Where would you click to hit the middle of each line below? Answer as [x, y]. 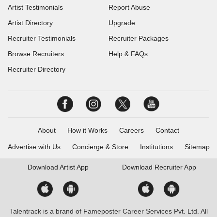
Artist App [73, 167]
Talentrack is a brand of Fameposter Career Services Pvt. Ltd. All [108, 211]
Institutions [156, 147]
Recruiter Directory [37, 69]
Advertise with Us [34, 147]
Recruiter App [174, 167]
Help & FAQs [128, 54]
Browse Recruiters [36, 54]
